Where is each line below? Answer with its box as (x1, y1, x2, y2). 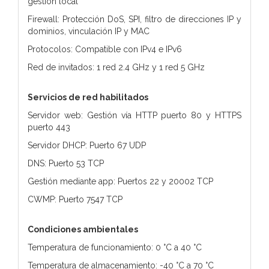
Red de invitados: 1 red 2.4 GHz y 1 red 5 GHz (28, 62, 205, 72)
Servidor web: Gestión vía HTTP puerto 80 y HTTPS (28, 110, 241, 120)
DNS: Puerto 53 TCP (28, 158, 104, 168)
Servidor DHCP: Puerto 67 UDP (28, 140, 146, 150)
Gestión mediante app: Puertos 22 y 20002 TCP (28, 176, 213, 186)
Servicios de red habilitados (28, 92, 148, 102)
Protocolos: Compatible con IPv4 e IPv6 (28, 44, 182, 54)
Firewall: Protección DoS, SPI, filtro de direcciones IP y (28, 14, 241, 24)
